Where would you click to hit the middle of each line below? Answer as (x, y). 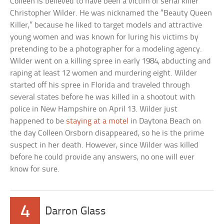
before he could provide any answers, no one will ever (102, 157)
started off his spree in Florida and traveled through (100, 85)
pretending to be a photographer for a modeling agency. (106, 49)
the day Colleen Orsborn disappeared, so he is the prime (107, 133)
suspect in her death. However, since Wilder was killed (104, 145)
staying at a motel (97, 121)
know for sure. (35, 169)
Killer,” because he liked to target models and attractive (106, 25)
